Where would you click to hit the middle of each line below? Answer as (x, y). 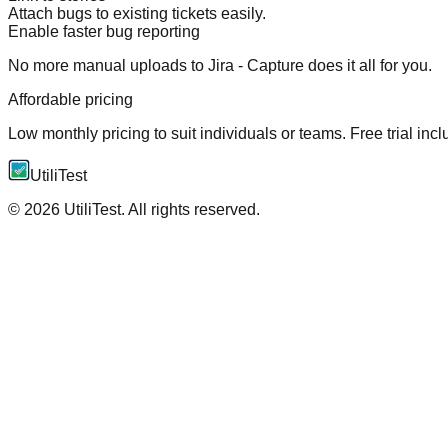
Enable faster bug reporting (104, 31)
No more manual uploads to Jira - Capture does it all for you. (220, 65)
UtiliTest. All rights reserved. (160, 209)
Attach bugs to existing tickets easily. (137, 13)
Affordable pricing (70, 99)
